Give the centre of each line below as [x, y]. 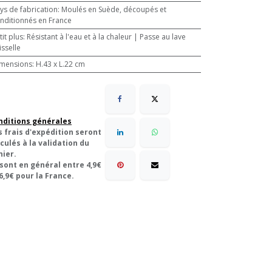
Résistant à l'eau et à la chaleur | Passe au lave [106, 37]
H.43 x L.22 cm [60, 64]
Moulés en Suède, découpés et [114, 9]
